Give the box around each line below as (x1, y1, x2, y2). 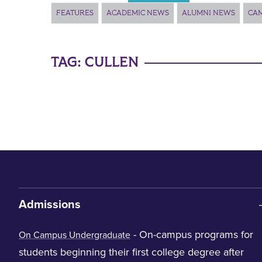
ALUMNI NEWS (182, 8, 235, 18)
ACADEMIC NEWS (106, 8, 169, 18)
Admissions (19, 198, 81, 212)
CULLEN (85, 53, 139, 71)
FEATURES (56, 8, 94, 18)
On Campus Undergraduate (19, 229, 130, 241)
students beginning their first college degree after (19, 246, 244, 258)
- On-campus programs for (130, 228, 253, 241)
